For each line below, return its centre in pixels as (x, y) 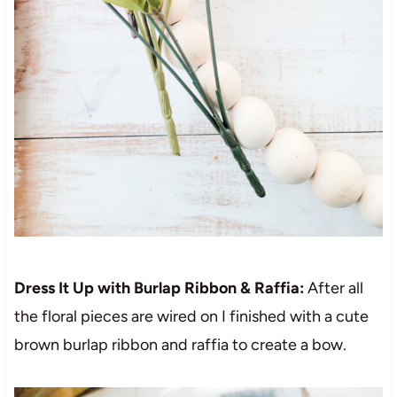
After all (333, 288)
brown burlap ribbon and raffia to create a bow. (180, 344)
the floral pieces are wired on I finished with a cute (191, 316)
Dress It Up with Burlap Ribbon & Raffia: (159, 288)
